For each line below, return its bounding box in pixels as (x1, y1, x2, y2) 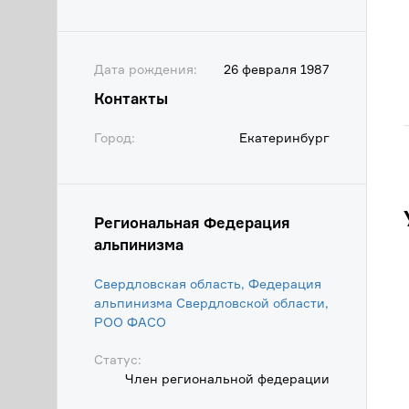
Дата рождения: (94, 61, 197, 77)
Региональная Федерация (94, 214, 290, 232)
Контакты (94, 89, 168, 108)
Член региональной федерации (125, 371, 330, 386)
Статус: (94, 351, 142, 367)
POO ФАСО (94, 314, 166, 330)
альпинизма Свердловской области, (94, 295, 329, 310)
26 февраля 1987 (224, 61, 330, 77)
